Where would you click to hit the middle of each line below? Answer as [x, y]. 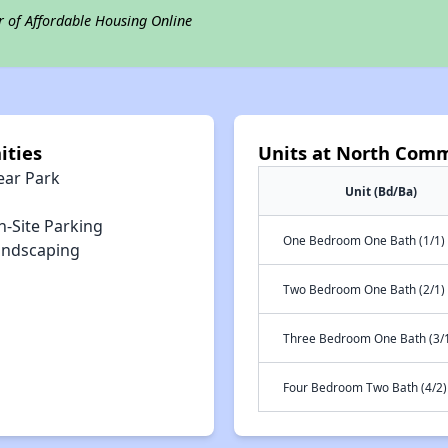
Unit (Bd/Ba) [381, 191]
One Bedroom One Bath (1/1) [364, 240]
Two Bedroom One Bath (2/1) [364, 289]
